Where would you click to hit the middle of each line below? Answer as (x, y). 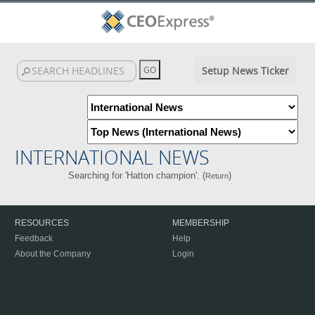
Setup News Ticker (245, 71)
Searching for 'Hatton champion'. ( (136, 175)
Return (217, 176)
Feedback (34, 238)
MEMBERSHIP (201, 223)
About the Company (53, 254)
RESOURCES (42, 223)
